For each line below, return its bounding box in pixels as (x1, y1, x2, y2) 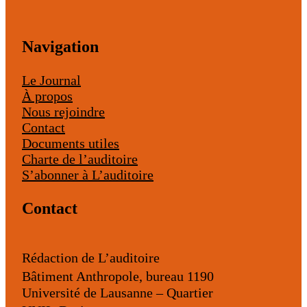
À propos (22, 88, 73, 104)
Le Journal (22, 73, 81, 88)
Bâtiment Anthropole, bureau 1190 (22, 269, 225, 284)
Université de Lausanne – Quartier (22, 285, 213, 301)
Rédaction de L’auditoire (22, 250, 168, 266)
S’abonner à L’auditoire (22, 167, 153, 183)
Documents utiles (22, 136, 119, 151)
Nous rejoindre (22, 104, 105, 120)
